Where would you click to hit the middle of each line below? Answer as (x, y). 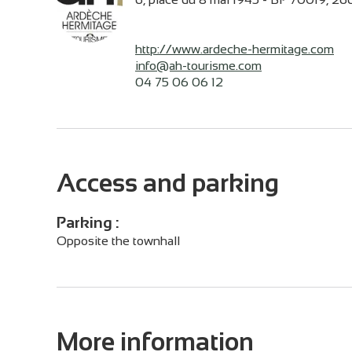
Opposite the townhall (118, 241)
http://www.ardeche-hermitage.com (235, 49)
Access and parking (168, 183)
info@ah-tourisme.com (198, 66)
